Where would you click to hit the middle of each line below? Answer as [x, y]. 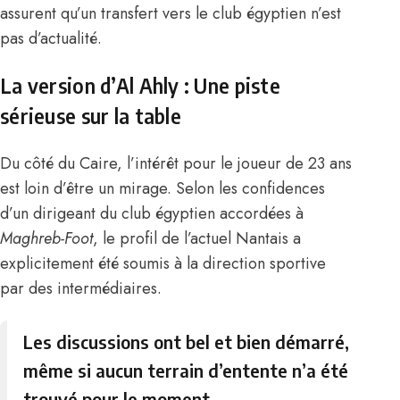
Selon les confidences [250, 189]
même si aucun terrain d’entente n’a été [186, 371]
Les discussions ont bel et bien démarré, [187, 342]
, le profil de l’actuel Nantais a [197, 239]
